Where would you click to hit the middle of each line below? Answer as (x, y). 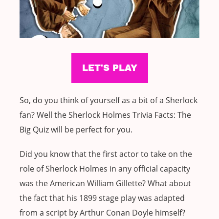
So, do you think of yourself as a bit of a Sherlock (109, 100)
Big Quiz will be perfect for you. (76, 130)
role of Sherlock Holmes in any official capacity (105, 169)
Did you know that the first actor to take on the (106, 154)
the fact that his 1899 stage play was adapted (102, 198)
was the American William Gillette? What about (105, 184)
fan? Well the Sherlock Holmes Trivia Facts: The (105, 115)
